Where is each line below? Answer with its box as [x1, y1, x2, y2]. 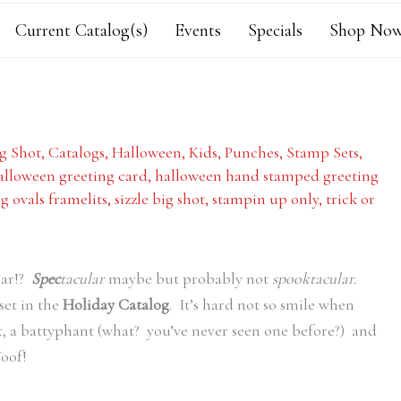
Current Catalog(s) [14, 20, 148, 41]
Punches [225, 142, 279, 162]
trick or [326, 189, 375, 209]
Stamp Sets [286, 142, 359, 162]
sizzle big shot [115, 189, 205, 209]
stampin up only [212, 189, 319, 209]
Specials [247, 20, 303, 41]
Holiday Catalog [63, 294, 169, 314]
